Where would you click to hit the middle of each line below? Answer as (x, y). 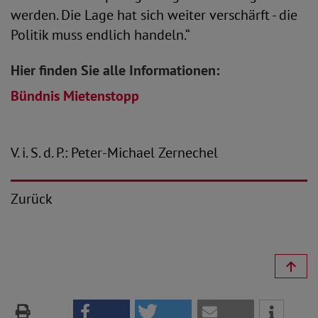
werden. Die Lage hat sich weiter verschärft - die (154, 15)
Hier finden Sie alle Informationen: (117, 70)
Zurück (32, 199)
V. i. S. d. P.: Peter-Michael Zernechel (114, 153)
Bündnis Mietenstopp (75, 96)
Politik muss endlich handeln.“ (100, 35)
